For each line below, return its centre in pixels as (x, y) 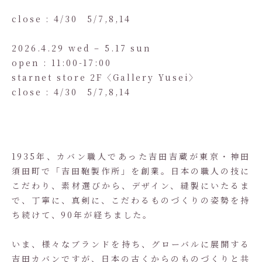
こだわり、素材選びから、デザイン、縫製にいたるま (131, 185)
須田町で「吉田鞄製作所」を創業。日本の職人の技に (131, 171)
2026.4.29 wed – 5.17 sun (82, 48)
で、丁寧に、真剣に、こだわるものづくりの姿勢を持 (131, 200)
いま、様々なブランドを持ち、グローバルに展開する (131, 244)
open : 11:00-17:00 (62, 63)
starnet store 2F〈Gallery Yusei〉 (106, 77)
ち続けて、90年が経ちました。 (82, 215)
